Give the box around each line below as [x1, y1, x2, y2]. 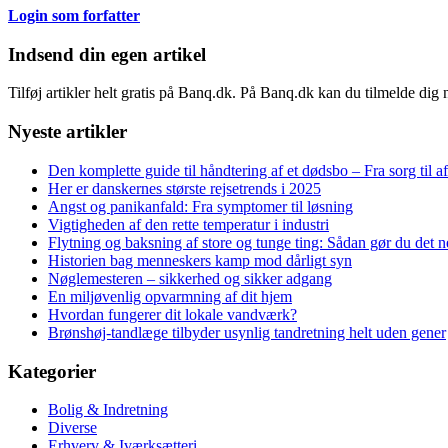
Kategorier [8, 360, 96, 382]
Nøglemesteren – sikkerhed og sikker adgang [48, 269, 332, 287]
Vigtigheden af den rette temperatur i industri [48, 215, 329, 233]
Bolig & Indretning [48, 401, 168, 419]
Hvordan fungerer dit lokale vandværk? [48, 305, 297, 323]
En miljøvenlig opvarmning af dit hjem [48, 287, 292, 305]
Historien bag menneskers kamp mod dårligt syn [48, 251, 352, 269]
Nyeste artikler [8, 121, 127, 143]
